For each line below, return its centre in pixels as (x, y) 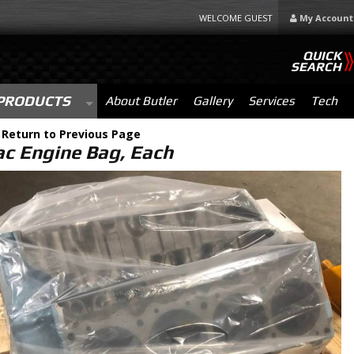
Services (271, 101)
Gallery (212, 101)
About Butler (141, 101)
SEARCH (316, 67)
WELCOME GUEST (237, 18)
